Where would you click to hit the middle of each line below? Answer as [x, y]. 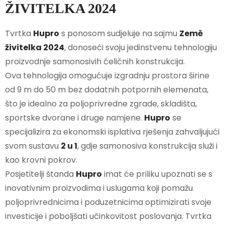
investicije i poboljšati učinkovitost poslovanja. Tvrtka [108, 216]
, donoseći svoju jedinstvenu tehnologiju [141, 48]
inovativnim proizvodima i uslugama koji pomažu [99, 188]
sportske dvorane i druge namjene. [75, 118]
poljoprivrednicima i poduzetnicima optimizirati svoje [108, 202]
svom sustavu [33, 146]
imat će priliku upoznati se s [157, 174]
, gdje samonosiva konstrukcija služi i [147, 146]
